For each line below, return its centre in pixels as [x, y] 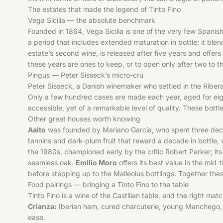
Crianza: [42, 206]
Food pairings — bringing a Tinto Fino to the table [108, 184]
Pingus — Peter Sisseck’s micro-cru [86, 75]
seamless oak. [52, 162]
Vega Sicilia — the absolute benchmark [92, 20]
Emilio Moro [96, 162]
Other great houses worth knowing [84, 118]
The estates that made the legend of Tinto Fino [104, 9]
